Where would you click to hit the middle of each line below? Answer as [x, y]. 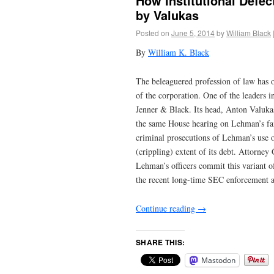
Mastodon [218, 260]
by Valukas [167, 15]
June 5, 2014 [193, 33]
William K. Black [179, 53]
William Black [249, 33]
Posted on [153, 33]
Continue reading [167, 208]
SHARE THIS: [161, 242]
